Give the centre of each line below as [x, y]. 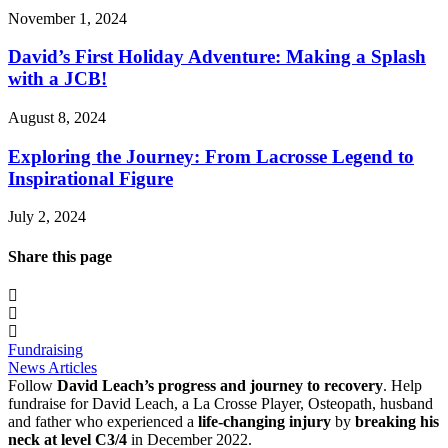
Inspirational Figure [90, 178]
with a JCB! [57, 79]
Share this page [60, 256]
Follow [32, 385]
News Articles [52, 367]
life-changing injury [264, 421]
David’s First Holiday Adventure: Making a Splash [217, 57]
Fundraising [45, 349]
